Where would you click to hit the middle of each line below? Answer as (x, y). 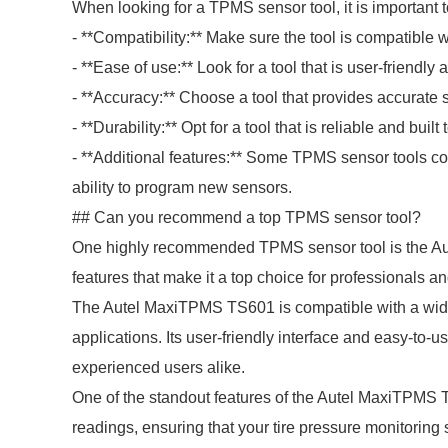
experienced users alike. (158, 367)
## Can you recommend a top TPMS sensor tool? (246, 217)
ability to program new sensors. (182, 187)
